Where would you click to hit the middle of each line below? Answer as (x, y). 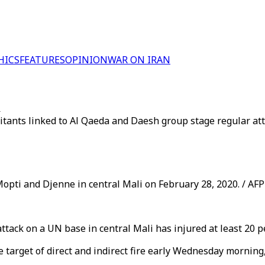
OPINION (86, 60)
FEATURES (42, 60)
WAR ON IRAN (139, 60)
